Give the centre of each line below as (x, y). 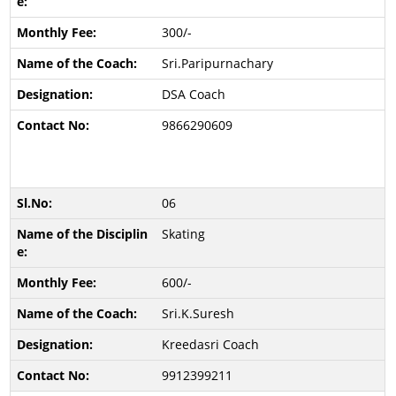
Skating (183, 234)
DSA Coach (193, 94)
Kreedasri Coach (210, 344)
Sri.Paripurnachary (217, 63)
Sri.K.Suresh (198, 313)
